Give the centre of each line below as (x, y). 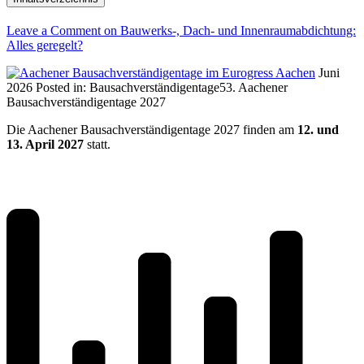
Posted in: (61, 87)
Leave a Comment (54, 30)
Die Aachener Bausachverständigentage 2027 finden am (152, 129)
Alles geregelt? (45, 45)
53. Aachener (253, 87)
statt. (99, 144)
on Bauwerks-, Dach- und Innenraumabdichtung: (228, 30)
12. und (318, 129)
